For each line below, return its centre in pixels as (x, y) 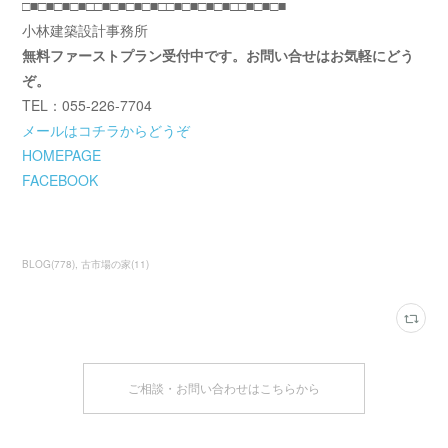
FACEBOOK (60, 180)
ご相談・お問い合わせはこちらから (224, 388)
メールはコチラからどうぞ (106, 130)
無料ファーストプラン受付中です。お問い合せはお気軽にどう (218, 55)
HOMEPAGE (62, 155)
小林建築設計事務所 (85, 30)
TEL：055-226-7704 (87, 105)
